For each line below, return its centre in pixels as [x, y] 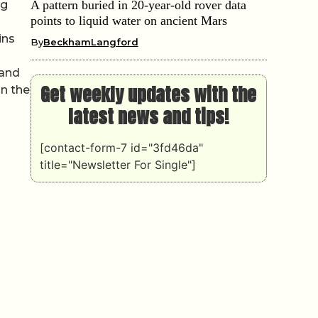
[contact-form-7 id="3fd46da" [121, 147]
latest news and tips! [149, 116]
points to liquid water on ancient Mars [128, 20]
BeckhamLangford [91, 42]
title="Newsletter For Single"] [117, 164]
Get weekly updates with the [149, 94]
